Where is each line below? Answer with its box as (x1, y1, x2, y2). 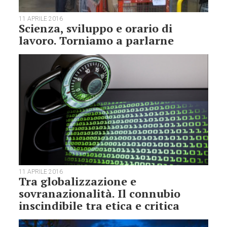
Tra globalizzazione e (19, 174, 137, 189)
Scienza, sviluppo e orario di (19, 20, 173, 35)
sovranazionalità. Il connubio (19, 186, 181, 201)
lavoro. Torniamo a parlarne (19, 32, 174, 48)
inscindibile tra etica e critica (19, 198, 180, 213)
